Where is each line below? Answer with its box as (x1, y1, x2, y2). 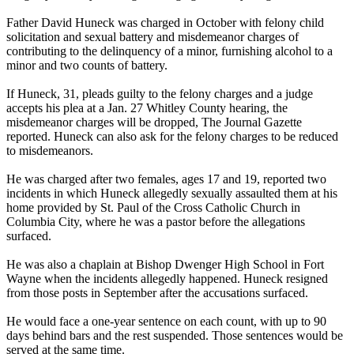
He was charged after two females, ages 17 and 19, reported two (6, 171, 326, 186)
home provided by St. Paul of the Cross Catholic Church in (6, 200, 300, 214)
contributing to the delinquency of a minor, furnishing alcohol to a (6, 43, 333, 58)
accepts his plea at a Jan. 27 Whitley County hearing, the (6, 100, 288, 115)
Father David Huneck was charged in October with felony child (6, 15, 324, 29)
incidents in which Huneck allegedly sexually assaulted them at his (6, 186, 337, 200)
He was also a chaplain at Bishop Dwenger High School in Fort (6, 257, 324, 271)
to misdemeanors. (6, 143, 93, 157)
